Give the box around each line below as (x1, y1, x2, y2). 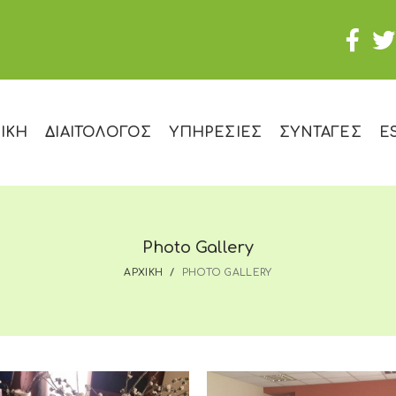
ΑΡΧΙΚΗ (124, 267, 164, 278)
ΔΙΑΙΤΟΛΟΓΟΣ (45, 125, 152, 141)
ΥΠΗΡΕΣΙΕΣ (169, 125, 263, 141)
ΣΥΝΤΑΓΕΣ (279, 125, 362, 141)
